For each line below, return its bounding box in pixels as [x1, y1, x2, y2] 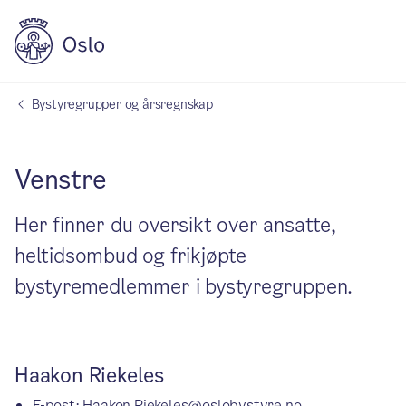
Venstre [14, 162, 107, 198]
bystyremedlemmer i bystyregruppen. [14, 273, 353, 301]
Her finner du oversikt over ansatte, [14, 211, 336, 239]
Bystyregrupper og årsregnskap [31, 95, 213, 113]
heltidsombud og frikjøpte [14, 242, 247, 270]
